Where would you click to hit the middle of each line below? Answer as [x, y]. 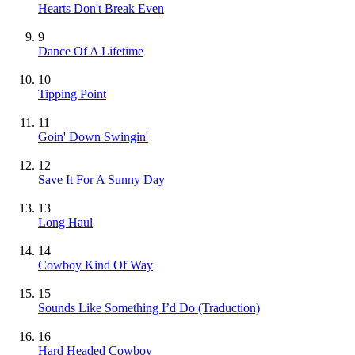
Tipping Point [72, 94]
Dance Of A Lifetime [91, 51]
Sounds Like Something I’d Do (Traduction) [149, 307]
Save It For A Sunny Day [101, 179]
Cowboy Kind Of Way [95, 265]
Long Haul [65, 222]
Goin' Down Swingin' [93, 136]
